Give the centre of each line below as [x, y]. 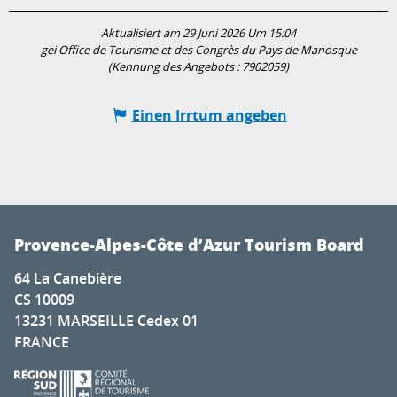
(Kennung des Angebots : [175, 66]
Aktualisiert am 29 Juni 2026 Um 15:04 [198, 33]
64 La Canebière [68, 278]
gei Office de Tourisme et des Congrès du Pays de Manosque [198, 50]
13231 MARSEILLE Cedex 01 [106, 320]
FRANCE [42, 342]
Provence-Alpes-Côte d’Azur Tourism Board [189, 244]
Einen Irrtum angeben [209, 115]
